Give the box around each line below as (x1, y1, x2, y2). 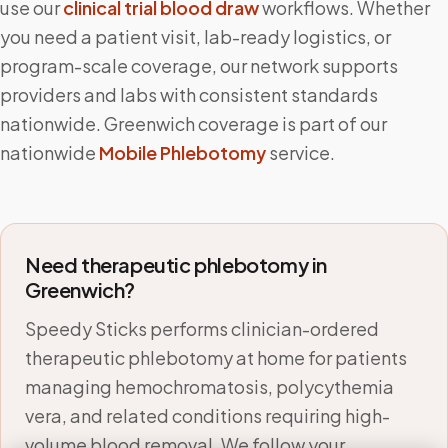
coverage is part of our (195, 112, 387, 135)
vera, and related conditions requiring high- (25, 404, 390, 427)
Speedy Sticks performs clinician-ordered (25, 317, 379, 340)
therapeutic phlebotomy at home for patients (25, 346, 407, 369)
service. (269, 141, 335, 164)
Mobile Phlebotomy (99, 141, 266, 164)
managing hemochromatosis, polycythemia (25, 375, 394, 398)
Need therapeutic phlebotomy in (25, 252, 328, 277)
